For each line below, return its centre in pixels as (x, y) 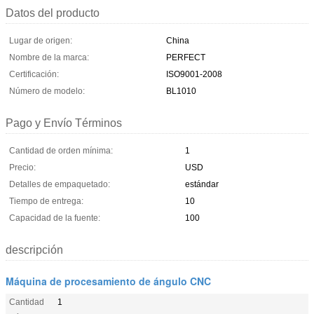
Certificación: (34, 74)
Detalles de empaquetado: (60, 184)
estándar (202, 184)
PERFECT (186, 57)
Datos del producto (53, 13)
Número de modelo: (47, 91)
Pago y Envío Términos (64, 123)
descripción (34, 250)
